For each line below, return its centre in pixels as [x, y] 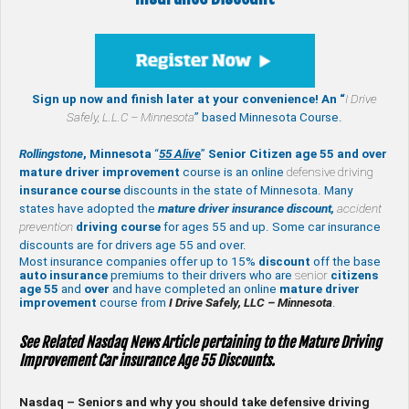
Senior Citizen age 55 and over [298, 154]
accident [359, 209]
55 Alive [180, 154]
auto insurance [63, 276]
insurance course [70, 191]
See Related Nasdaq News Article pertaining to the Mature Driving [200, 342]
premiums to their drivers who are [201, 276]
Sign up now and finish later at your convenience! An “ [189, 100]
